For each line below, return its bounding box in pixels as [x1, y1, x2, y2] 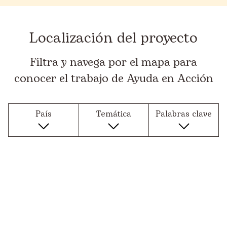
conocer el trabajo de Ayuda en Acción [14, 70, 213, 87]
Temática [96, 108, 131, 120]
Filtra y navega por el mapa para [30, 54, 197, 71]
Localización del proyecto [29, 27, 198, 49]
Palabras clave [156, 108, 212, 120]
